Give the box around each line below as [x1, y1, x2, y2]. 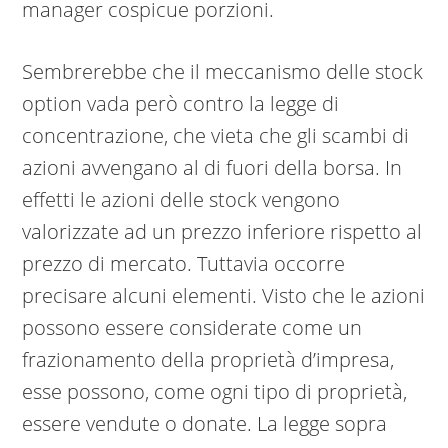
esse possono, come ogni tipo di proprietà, [22, 378, 408, 406]
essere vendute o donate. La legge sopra [22, 410, 388, 438]
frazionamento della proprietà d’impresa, [22, 346, 395, 374]
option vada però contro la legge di [22, 90, 340, 118]
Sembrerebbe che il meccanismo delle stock [22, 58, 424, 86]
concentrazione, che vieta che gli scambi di [22, 122, 410, 150]
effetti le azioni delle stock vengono [22, 186, 341, 214]
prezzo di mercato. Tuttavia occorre [22, 250, 346, 278]
